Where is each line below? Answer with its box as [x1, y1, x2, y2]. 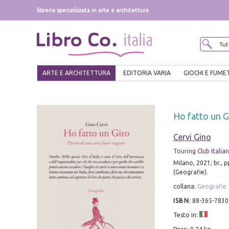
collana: [173, 183, 197, 190]
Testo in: [173, 212, 199, 219]
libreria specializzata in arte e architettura [37, 7, 149, 13]
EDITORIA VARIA [123, 70, 171, 77]
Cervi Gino [173, 132, 211, 142]
